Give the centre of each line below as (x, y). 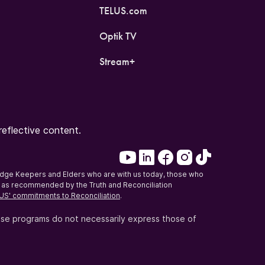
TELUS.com (123, 10)
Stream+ (117, 61)
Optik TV (118, 36)
